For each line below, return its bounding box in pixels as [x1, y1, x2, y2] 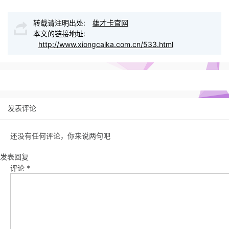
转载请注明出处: [33, 18, 87, 28]
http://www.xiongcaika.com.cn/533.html [38, 40, 173, 49]
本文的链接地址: [33, 29, 85, 38]
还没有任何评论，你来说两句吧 [10, 131, 110, 141]
